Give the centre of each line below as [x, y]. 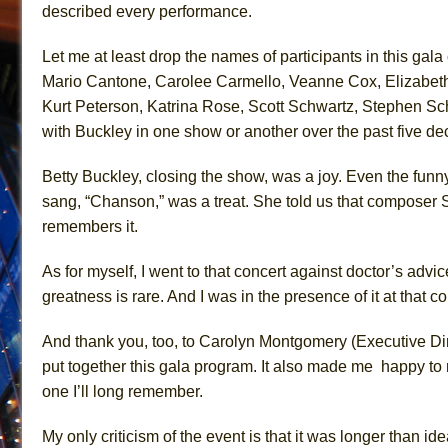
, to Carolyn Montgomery [262, 341]
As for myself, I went [114, 271]
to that [210, 271]
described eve [92, 11]
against [316, 271]
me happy [388, 366]
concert [262, 271]
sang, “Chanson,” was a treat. [147, 201]
